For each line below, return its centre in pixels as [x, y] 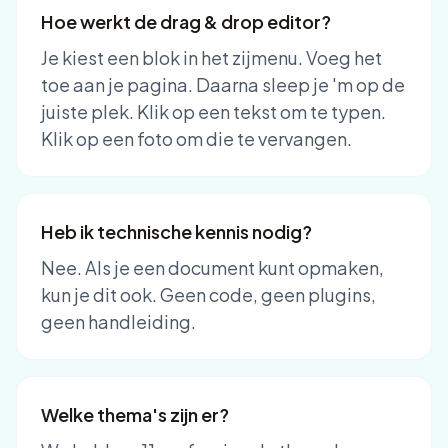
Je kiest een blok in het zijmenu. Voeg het [211, 57]
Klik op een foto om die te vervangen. [196, 138]
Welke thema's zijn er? [135, 414]
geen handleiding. [118, 321]
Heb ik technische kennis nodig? [176, 231]
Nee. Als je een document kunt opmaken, [212, 267]
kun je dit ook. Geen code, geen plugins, [208, 294]
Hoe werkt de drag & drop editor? [186, 21]
